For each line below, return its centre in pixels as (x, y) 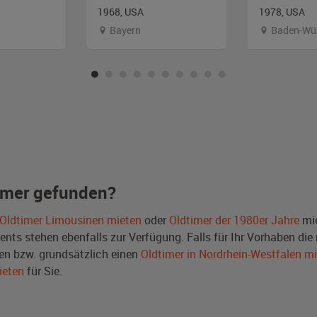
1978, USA (282, 11)
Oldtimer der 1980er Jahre (234, 220)
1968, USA (121, 11)
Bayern (124, 30)
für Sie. (43, 271)
